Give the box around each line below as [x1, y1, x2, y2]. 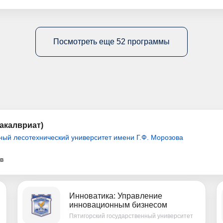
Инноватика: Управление [69, 191, 162, 200]
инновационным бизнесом [69, 200, 167, 209]
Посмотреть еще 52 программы [53, 37, 170, 46]
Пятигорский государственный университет [69, 212, 193, 220]
